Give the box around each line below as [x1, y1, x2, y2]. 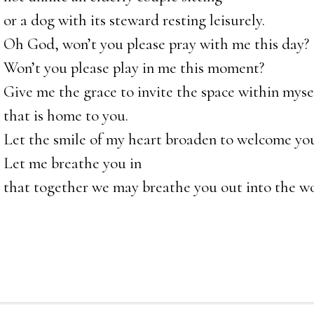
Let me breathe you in [3, 153, 142, 173]
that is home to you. [3, 106, 128, 125]
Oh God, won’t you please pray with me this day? [3, 34, 309, 54]
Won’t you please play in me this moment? [3, 58, 264, 78]
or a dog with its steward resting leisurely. [3, 11, 265, 30]
